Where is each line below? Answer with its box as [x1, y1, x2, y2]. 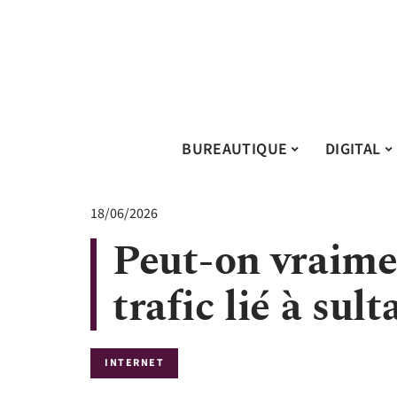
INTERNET [105, 355, 164, 370]
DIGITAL [324, 137, 381, 160]
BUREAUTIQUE [182, 137, 288, 160]
